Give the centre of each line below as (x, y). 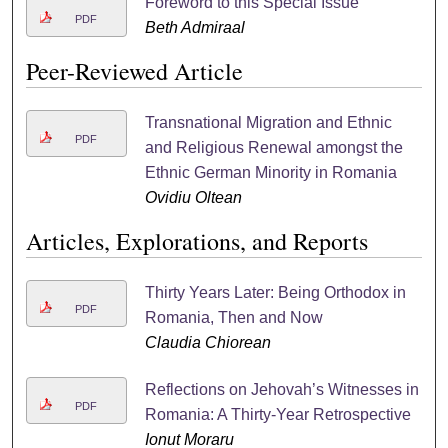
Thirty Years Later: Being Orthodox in (275, 292)
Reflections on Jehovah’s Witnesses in (281, 389)
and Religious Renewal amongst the (273, 147)
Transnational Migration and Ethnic (268, 122)
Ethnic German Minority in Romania (270, 172)
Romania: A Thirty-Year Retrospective (277, 414)
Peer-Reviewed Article (135, 70)
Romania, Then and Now (233, 317)
